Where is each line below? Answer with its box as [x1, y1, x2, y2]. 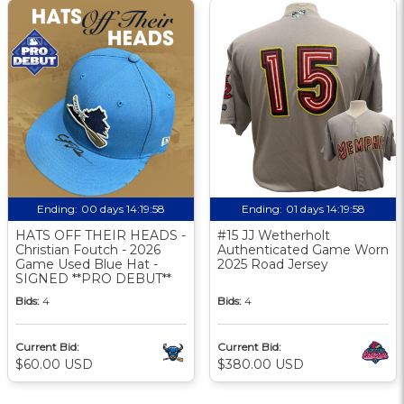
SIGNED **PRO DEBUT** [15, 270, 171, 287]
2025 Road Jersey [217, 255, 328, 272]
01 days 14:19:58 [285, 201, 365, 216]
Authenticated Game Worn [217, 241, 389, 258]
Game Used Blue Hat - [15, 255, 158, 272]
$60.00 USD [15, 355, 93, 372]
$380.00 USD [217, 355, 304, 372]
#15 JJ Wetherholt [217, 226, 330, 243]
